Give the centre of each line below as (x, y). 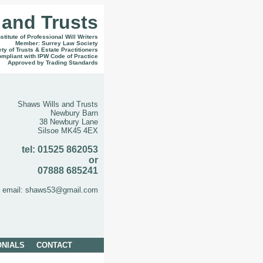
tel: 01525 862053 (60, 149)
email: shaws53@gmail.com (50, 190)
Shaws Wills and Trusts (58, 104)
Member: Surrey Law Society (57, 43)
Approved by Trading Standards (53, 63)
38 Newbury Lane (69, 122)
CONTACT (54, 245)
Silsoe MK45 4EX (68, 131)
